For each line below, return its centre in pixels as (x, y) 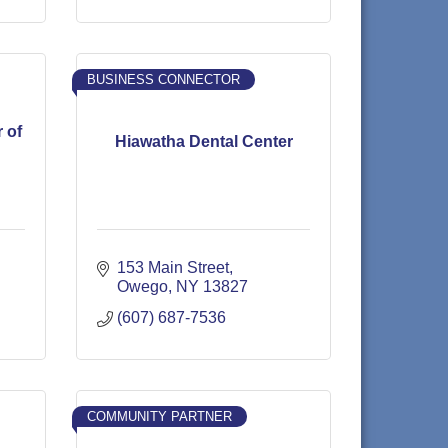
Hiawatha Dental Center (203, 141)
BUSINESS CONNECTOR (163, 79)
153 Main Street (173, 267)
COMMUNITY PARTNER (159, 416)
